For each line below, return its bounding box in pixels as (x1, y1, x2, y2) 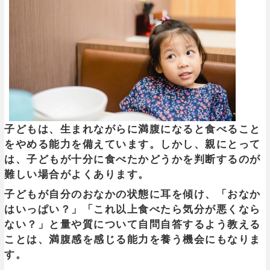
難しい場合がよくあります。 (4, 168, 149, 180)
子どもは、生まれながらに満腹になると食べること (4, 123, 261, 135)
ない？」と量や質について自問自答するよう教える (4, 218, 261, 230)
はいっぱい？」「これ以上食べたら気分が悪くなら (4, 203, 261, 215)
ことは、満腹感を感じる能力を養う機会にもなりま (4, 233, 261, 245)
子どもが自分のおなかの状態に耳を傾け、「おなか (4, 188, 261, 200)
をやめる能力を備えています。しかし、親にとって (4, 138, 261, 150)
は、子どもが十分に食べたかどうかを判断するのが (4, 153, 261, 165)
